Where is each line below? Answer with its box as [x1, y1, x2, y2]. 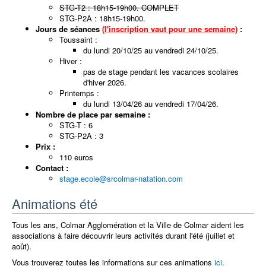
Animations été [12, 194, 97, 213]
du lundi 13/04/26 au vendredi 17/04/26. [83, 98, 218, 110]
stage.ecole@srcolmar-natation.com [59, 173, 183, 185]
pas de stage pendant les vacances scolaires [83, 66, 239, 78]
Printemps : [59, 87, 99, 99]
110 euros [59, 151, 93, 163]
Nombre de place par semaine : [36, 109, 150, 121]
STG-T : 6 [59, 119, 93, 131]
